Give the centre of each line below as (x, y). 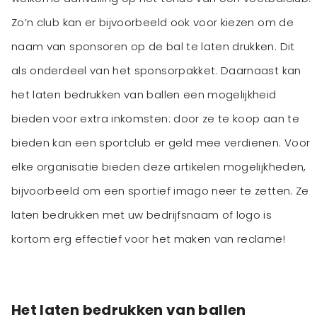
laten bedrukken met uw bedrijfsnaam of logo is (142, 215)
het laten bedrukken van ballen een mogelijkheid (144, 95)
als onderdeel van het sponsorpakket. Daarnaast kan (156, 71)
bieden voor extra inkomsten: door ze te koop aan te (155, 119)
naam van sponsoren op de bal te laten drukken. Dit (153, 47)
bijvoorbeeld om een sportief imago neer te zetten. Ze (160, 191)
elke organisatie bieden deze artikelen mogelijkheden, (159, 167)
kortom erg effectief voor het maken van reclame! (150, 239)
